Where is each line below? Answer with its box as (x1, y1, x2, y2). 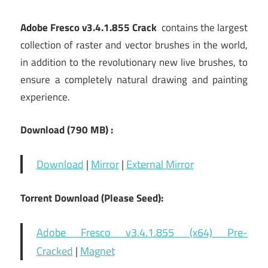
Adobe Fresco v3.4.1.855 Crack (20, 20, 157, 36)
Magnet (80, 242, 115, 259)
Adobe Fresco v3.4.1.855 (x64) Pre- (36, 224, 248, 240)
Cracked (36, 242, 73, 259)
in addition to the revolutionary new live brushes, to (20, 54, 248, 71)
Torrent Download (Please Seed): (20, 190, 163, 206)
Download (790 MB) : (20, 121, 113, 138)
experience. (20, 89, 70, 105)
